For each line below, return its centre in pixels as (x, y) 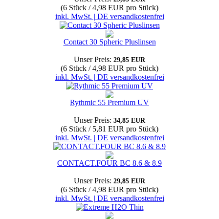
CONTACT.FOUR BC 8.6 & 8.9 (109, 163)
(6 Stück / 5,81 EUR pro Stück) (109, 129)
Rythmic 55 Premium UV (109, 102)
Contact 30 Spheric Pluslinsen (109, 42)
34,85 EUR (129, 120)
